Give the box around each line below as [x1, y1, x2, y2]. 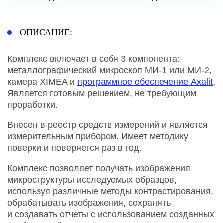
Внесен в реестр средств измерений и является [7, 119, 208, 130]
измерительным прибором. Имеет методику [7, 131, 188, 141]
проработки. [7, 99, 58, 110]
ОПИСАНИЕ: [20, 27, 75, 37]
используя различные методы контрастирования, [7, 186, 213, 196]
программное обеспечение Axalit [77, 76, 213, 87]
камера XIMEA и [7, 76, 77, 87]
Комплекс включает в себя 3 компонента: [7, 53, 180, 64]
